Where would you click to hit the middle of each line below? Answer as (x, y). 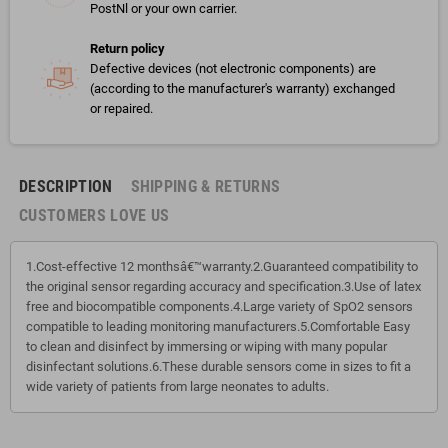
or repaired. (121, 108)
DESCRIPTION (66, 186)
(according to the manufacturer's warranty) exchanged (242, 88)
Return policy (127, 48)
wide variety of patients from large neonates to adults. (177, 386)
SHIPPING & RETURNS (205, 186)
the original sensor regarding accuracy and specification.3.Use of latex (223, 286)
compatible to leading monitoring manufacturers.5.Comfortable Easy (218, 326)
